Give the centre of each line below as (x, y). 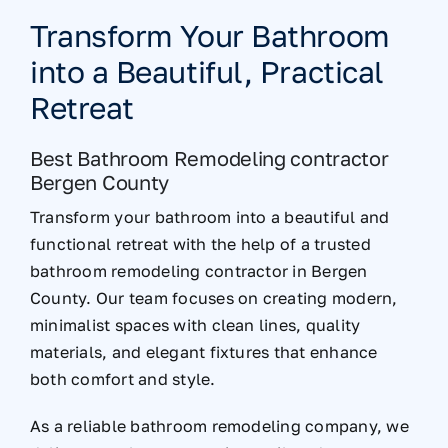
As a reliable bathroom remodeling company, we (219, 426)
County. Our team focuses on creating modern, (213, 298)
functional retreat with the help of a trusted (200, 244)
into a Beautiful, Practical (206, 72)
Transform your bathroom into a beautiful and (209, 217)
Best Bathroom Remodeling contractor (209, 158)
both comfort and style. (122, 379)
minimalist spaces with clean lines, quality (195, 325)
